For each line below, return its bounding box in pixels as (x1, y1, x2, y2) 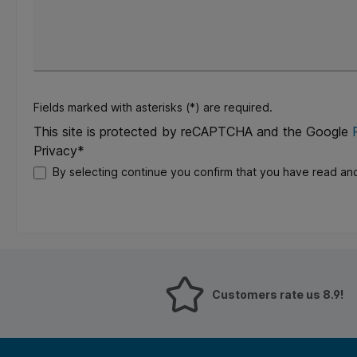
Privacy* (33, 143, 84, 159)
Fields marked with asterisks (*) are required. (33, 100, 273, 114)
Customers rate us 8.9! (212, 287, 344, 301)
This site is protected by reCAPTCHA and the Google (33, 124, 352, 139)
